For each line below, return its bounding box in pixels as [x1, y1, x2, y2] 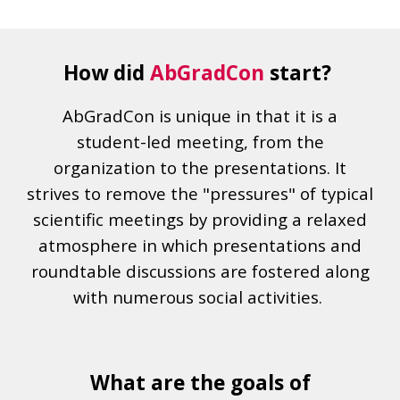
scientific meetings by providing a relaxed [33, 208, 367, 230]
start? [264, 59, 337, 87]
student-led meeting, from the [76, 130, 324, 153]
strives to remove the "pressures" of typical [27, 182, 373, 204]
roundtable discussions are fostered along [30, 260, 370, 282]
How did [63, 59, 150, 87]
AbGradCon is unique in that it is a [62, 104, 337, 127]
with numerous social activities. [73, 286, 327, 308]
